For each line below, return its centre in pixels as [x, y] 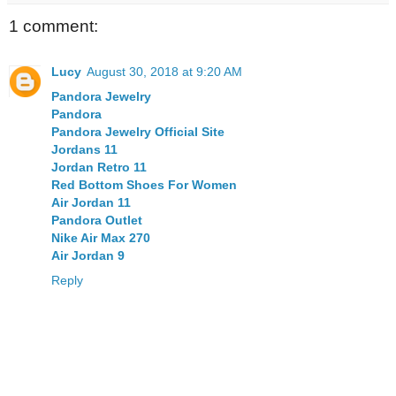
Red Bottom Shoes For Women [144, 185]
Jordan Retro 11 [99, 168]
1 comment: [53, 26]
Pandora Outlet [97, 221]
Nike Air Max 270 [101, 238]
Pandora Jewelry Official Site [138, 132]
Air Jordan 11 [91, 203]
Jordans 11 [84, 150]
